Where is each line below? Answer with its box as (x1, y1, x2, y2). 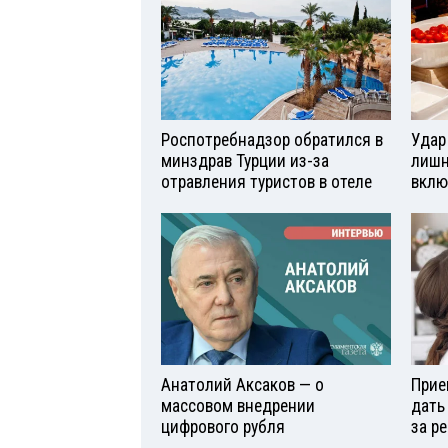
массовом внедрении (161, 396, 315, 417)
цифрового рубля (161, 417, 285, 438)
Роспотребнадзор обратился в (161, 129, 383, 150)
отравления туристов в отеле (161, 171, 372, 192)
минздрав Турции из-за (161, 150, 329, 171)
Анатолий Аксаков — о (161, 375, 324, 396)
